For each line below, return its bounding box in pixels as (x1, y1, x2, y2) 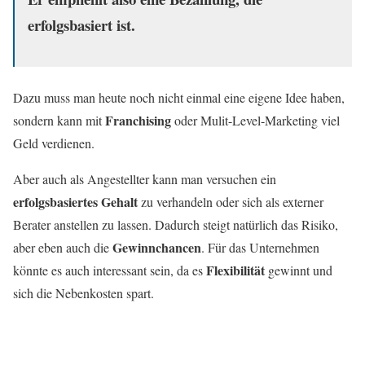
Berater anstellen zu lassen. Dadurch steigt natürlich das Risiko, (13, 215, 338, 233)
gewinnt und (265, 261, 332, 279)
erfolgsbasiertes (13, 191, 98, 211)
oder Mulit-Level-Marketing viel (171, 111, 340, 129)
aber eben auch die (13, 238, 112, 256)
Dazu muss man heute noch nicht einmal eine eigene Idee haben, (13, 88, 345, 106)
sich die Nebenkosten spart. (13, 284, 154, 301)
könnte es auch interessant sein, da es (13, 261, 206, 279)
